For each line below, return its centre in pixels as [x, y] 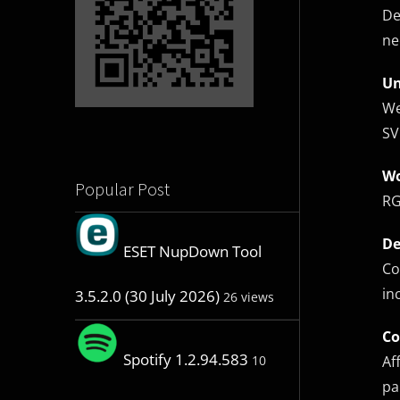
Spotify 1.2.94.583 [185, 360]
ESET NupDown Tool [192, 252]
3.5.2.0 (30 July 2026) [147, 296]
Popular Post [122, 189]
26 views [248, 297]
